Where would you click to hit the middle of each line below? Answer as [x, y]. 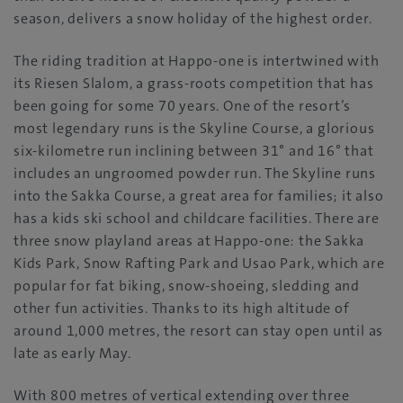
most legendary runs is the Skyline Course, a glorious [194, 129]
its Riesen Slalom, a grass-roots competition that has [194, 84]
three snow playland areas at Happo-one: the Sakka [189, 241]
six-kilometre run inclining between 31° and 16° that [194, 151]
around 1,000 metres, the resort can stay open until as [199, 331]
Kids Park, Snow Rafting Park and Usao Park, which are [199, 264]
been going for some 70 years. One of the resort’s [183, 106]
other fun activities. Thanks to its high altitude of [182, 309]
